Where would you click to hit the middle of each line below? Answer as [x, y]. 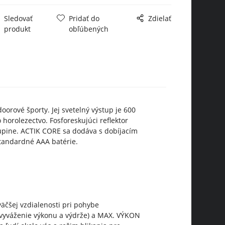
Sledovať [19, 18]
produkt [18, 29]
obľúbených [89, 29]
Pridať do [84, 18]
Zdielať [159, 18]
